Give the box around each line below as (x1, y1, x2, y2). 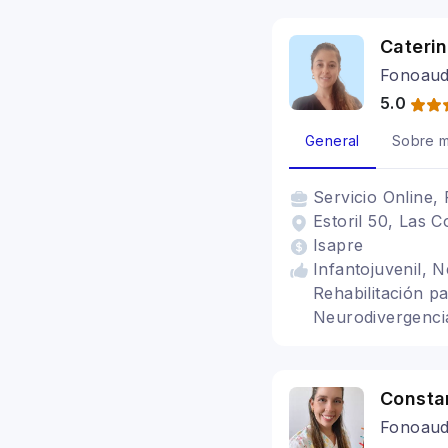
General (305, 132, 360, 149)
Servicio (313, 187, 383, 207)
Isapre (313, 235, 364, 255)
